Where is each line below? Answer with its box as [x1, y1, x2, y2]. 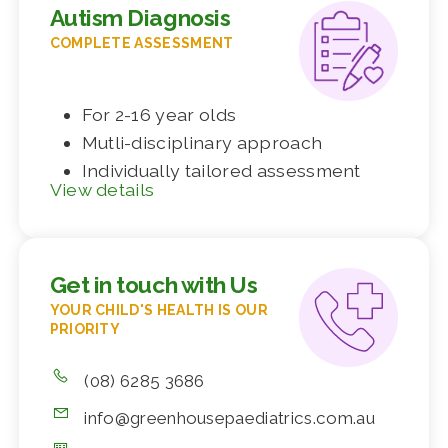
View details [49, 179, 155, 201]
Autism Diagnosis [49, 4, 231, 32]
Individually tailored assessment [81, 159, 361, 181]
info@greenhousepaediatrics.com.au [84, 408, 375, 429]
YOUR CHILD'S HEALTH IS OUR [49, 301, 268, 318]
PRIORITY [49, 320, 121, 337]
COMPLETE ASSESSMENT [49, 35, 234, 52]
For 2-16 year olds [81, 103, 237, 125]
